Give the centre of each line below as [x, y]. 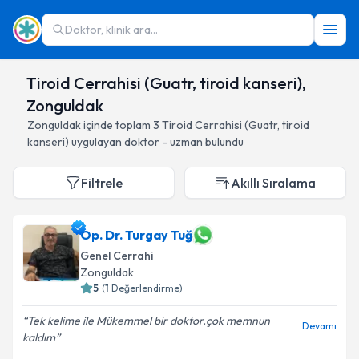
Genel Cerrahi [117, 256]
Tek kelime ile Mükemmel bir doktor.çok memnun [149, 321]
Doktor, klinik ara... [111, 30]
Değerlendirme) [147, 288]
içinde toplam [117, 125]
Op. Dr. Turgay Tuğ [136, 235]
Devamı [319, 326]
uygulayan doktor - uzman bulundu [156, 142]
